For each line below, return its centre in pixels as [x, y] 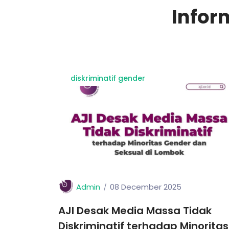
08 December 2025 [146, 187]
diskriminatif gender [108, 78]
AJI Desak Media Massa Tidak [135, 211]
